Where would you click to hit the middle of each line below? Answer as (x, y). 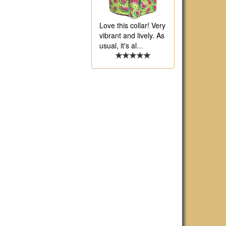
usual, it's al (118, 46)
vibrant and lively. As (132, 36)
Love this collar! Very (132, 25)
